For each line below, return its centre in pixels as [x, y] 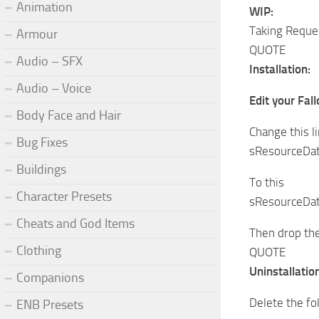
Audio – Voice [54, 88]
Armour [37, 34]
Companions [50, 277]
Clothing [39, 250]
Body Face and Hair [69, 115]
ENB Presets [50, 304]
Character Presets [64, 196]
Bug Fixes [42, 142]
